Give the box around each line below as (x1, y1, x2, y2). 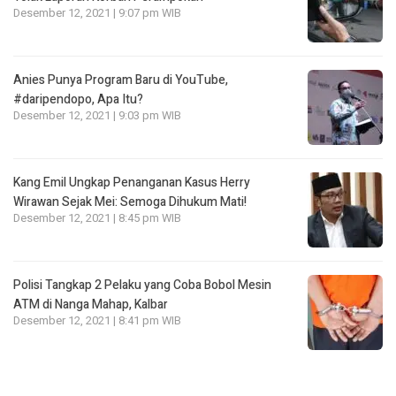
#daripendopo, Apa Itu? (13, 90, 143, 110)
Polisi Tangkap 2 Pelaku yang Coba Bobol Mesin (13, 276, 271, 295)
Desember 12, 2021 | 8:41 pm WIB (13, 313, 181, 330)
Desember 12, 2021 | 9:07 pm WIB (13, 5, 181, 22)
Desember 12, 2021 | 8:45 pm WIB (13, 210, 181, 227)
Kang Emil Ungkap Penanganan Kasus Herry (13, 173, 250, 193)
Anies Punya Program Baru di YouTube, (13, 71, 228, 90)
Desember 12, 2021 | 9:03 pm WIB (13, 108, 181, 125)
